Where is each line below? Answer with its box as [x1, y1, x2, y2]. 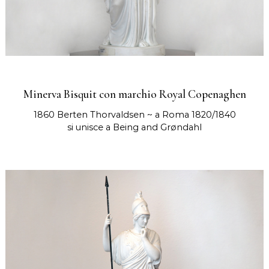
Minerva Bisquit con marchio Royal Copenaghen [23, 87, 246, 102]
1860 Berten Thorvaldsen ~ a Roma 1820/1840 [33, 109, 236, 121]
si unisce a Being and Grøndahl [67, 122, 202, 133]
